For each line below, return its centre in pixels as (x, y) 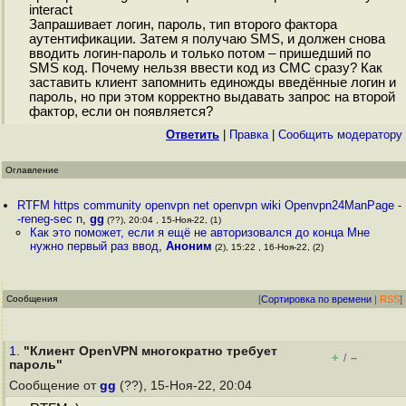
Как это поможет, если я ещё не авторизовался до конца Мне (199, 232)
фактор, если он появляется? (121, 112)
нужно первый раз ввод (94, 246)
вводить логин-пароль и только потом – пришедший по (199, 54)
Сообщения (32, 299)
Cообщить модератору (340, 135)
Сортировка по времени (316, 299)
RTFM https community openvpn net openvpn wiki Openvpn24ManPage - (210, 205)
